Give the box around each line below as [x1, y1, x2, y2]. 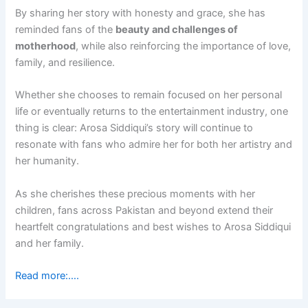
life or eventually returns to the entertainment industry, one [15, 105, 289, 118]
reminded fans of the [15, 23, 116, 36]
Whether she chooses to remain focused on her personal [15, 89, 283, 102]
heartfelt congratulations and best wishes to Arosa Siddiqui [15, 220, 291, 233]
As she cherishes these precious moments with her [15, 187, 256, 200]
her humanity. [15, 155, 80, 168]
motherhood [15, 39, 76, 52]
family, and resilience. [15, 56, 115, 69]
